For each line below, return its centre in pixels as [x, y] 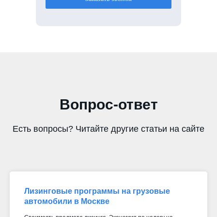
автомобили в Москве [67, 201]
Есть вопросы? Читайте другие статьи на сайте [108, 129]
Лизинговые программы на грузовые [97, 191]
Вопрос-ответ [108, 104]
